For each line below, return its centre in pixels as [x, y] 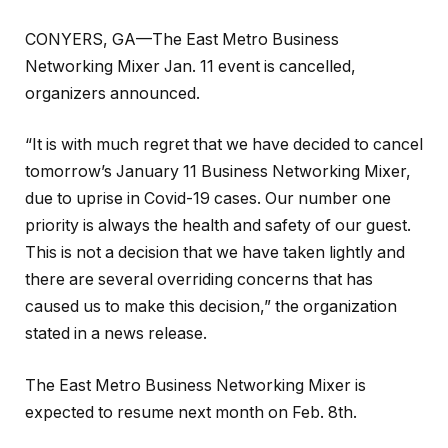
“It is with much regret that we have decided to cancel [224, 145]
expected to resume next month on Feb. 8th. [191, 412]
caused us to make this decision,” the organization [211, 307]
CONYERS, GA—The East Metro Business [182, 39]
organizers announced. [112, 93]
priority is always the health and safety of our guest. [218, 226]
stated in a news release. [116, 334]
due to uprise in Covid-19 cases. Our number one [208, 199]
